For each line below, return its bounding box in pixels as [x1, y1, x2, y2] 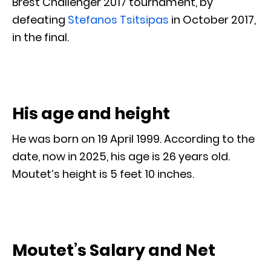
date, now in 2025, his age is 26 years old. [12, 148, 230, 164]
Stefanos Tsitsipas [68, 11, 169, 27]
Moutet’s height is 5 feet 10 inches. [12, 166, 194, 181]
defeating [12, 11, 68, 27]
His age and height [12, 102, 170, 125]
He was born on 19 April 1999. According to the [12, 131, 255, 146]
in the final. [12, 29, 69, 45]
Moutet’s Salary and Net [12, 238, 215, 261]
